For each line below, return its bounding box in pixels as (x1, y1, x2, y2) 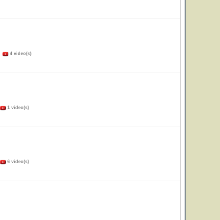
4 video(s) (8, 51, 31, 56)
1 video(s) (6, 105, 29, 110)
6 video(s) (6, 159, 29, 164)
